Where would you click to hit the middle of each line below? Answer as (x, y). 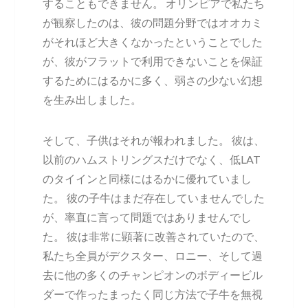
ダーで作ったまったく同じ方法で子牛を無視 (153, 294)
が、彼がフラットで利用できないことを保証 (153, 60)
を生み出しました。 (92, 99)
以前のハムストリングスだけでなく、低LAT (152, 159)
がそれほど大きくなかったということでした (153, 41)
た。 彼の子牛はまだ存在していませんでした (154, 197)
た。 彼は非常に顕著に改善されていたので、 (154, 236)
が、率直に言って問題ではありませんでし (147, 217)
